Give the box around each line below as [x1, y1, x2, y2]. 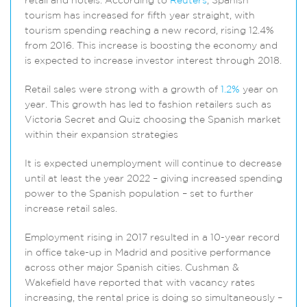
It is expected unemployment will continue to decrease [25, 159, 282, 169]
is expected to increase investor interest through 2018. [25, 56, 282, 66]
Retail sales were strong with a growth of [25, 85, 221, 95]
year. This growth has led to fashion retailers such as [25, 100, 271, 110]
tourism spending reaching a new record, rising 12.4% [25, 26, 274, 36]
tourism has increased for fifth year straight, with [25, 11, 255, 21]
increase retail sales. [25, 204, 117, 214]
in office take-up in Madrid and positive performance [25, 248, 271, 258]
